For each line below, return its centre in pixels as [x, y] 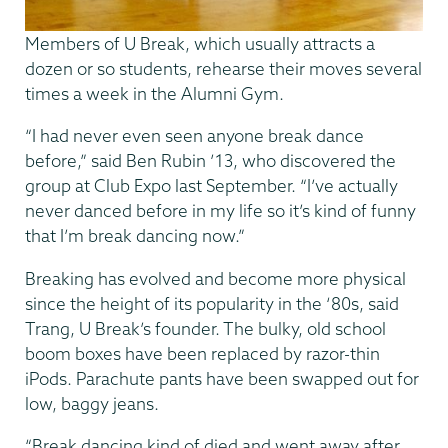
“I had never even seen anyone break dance [194, 136]
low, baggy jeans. [92, 403]
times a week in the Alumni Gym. [154, 93]
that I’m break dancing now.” [135, 236]
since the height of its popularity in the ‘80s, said [212, 303]
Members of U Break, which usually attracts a [200, 43]
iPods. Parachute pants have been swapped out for [222, 378]
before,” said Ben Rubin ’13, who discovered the [210, 161]
